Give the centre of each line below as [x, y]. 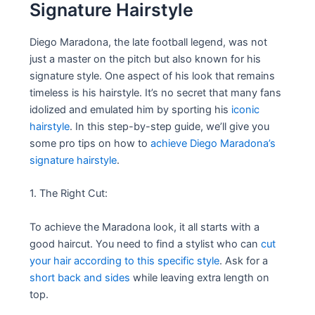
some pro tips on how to [90, 143]
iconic [246, 109]
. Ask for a [244, 261]
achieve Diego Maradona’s [213, 143]
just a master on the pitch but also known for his [146, 59]
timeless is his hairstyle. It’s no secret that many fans [156, 92]
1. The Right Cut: [69, 194]
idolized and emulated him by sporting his [131, 109]
